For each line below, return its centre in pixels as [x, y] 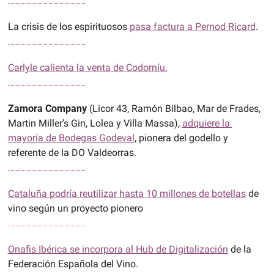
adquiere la [206, 124]
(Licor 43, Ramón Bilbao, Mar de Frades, [173, 109]
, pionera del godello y [181, 138]
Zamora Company [47, 109]
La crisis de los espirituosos [68, 27]
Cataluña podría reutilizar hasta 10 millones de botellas [127, 194]
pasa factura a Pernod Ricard [192, 27]
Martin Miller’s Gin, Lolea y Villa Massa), [95, 124]
